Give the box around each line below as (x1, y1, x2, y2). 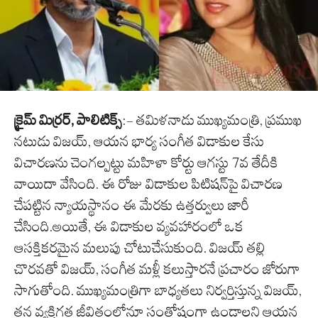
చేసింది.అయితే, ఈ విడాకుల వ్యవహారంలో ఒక (14, 218, 243, 236)
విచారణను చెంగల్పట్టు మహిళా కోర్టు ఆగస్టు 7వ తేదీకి (14, 154, 278, 172)
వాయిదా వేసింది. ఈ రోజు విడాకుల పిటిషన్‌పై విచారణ (14, 175, 283, 193)
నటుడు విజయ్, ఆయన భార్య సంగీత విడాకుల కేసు (14, 133, 264, 150)
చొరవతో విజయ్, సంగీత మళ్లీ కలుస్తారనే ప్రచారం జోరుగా (14, 261, 300, 278)
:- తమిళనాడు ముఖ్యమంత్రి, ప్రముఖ (122, 111, 302, 129)
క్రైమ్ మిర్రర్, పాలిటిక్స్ (14, 111, 122, 129)
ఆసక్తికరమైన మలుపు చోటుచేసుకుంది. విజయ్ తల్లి (14, 239, 265, 257)
